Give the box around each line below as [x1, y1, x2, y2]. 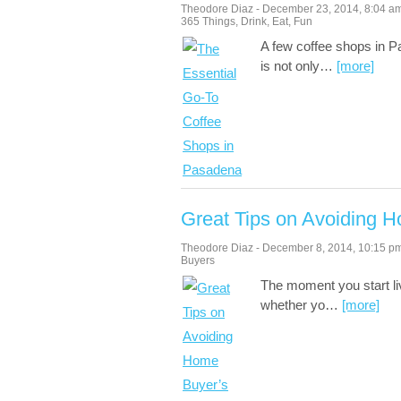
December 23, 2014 [262, 3, 359, 15]
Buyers [181, 254, 215, 267]
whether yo [260, 297, 325, 312]
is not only [260, 58, 320, 73]
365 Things [181, 15, 235, 28]
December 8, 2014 [262, 242, 353, 254]
